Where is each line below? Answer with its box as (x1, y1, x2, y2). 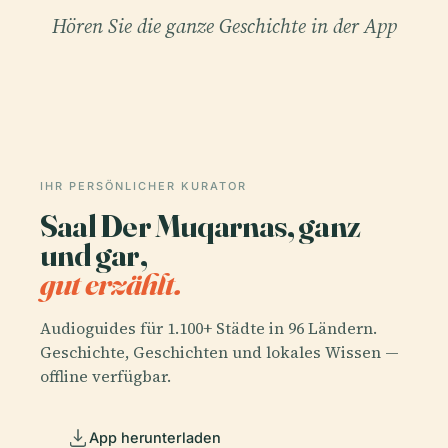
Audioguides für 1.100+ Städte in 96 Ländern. (40, 316, 377, 339)
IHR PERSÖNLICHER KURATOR (40, 179, 247, 194)
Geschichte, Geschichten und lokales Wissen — (40, 340, 399, 363)
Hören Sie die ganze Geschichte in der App (51, 12, 397, 41)
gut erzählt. (40, 264, 182, 304)
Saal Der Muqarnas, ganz (40, 206, 360, 246)
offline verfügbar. (40, 364, 171, 387)
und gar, (40, 235, 147, 275)
